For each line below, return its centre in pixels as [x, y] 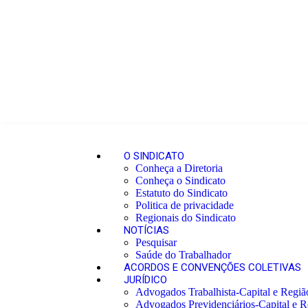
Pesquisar [156, 242]
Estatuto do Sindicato [181, 193]
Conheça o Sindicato [180, 180]
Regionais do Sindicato [186, 218]
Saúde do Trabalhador [183, 255]
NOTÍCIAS [146, 230]
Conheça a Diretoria [179, 168]
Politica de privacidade [185, 205]
